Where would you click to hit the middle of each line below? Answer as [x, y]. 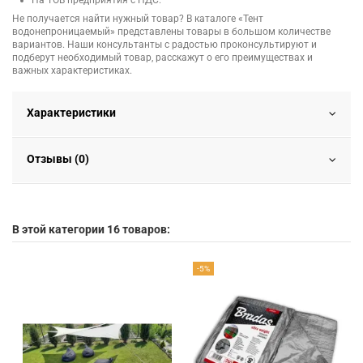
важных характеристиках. [72, 71]
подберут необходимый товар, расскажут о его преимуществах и [162, 58]
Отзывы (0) [58, 159]
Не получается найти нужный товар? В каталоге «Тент [138, 19]
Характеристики [71, 113]
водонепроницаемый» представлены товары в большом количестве [171, 32]
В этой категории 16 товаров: [91, 230]
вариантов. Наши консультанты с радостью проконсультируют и [164, 45]
